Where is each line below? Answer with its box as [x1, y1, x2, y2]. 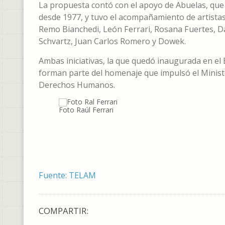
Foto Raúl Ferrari [59, 105, 114, 115]
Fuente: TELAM [39, 170, 96, 181]
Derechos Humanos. [39, 79, 115, 90]
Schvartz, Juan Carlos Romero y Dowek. [39, 36, 186, 47]
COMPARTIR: [39, 205, 88, 216]
